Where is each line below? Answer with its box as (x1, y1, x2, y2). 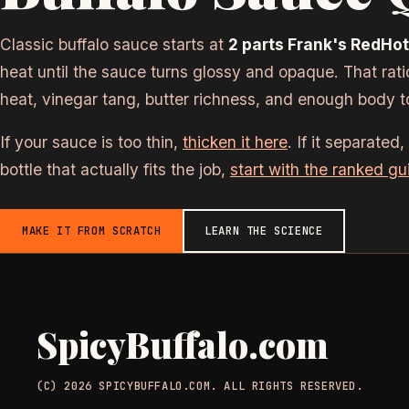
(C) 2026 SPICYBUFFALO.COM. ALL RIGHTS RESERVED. (37, 379, 363, 394)
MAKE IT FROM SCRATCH (22, 224, 162, 239)
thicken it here (183, 132, 288, 152)
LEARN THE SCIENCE (204, 224, 323, 239)
